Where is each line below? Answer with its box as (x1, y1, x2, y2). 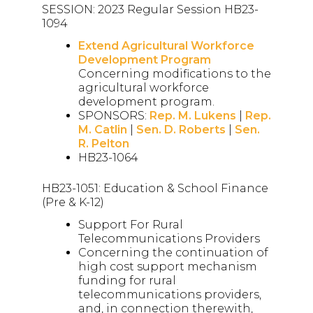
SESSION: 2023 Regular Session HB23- (42, 3, 259, 17)
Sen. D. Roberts (136, 123, 226, 137)
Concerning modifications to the (78, 67, 271, 81)
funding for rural (78, 274, 176, 288)
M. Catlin (78, 123, 127, 137)
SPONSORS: (78, 109, 150, 123)
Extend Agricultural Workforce (78, 39, 254, 53)
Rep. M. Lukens (150, 109, 236, 123)
